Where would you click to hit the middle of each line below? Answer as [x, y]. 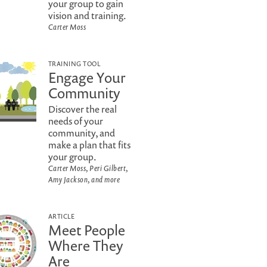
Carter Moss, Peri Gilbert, [88, 168]
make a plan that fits [89, 145]
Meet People [87, 230]
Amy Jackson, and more [84, 179]
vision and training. [87, 15]
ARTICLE [62, 216]
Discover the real [83, 109]
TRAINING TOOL [74, 63]
